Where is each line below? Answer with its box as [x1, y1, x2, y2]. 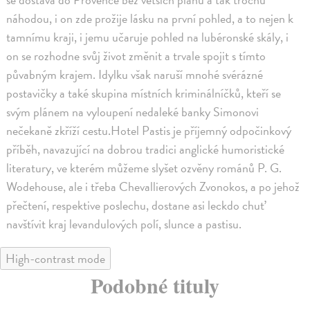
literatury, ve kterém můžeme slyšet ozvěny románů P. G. [6, 158, 282, 178]
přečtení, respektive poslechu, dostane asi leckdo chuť [6, 196, 265, 215]
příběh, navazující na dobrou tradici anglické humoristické [6, 140, 285, 159]
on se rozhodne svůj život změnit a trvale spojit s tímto [6, 46, 266, 66]
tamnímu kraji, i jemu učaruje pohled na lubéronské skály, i [6, 28, 289, 47]
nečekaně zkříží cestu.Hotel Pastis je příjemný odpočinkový [6, 121, 292, 140]
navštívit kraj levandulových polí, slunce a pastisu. [6, 215, 242, 234]
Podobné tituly [91, 270, 219, 301]
